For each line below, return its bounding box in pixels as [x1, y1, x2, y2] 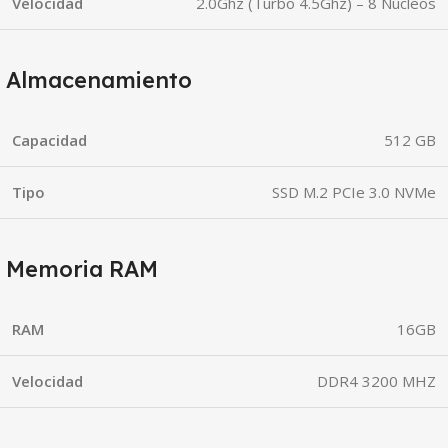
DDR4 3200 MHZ [317, 370, 436, 391]
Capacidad [12, 129, 87, 150]
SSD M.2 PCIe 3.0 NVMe [272, 181, 436, 202]
